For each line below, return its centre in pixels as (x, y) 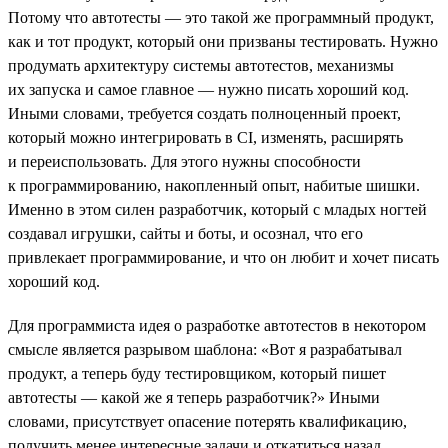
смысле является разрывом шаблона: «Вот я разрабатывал (205, 349)
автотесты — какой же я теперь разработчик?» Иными (194, 397)
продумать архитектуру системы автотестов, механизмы (201, 65)
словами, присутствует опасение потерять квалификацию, (207, 421)
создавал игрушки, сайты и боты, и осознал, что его (185, 233)
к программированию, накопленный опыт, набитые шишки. (214, 185)
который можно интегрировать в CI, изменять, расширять (205, 137)
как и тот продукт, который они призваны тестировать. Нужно (223, 41)
